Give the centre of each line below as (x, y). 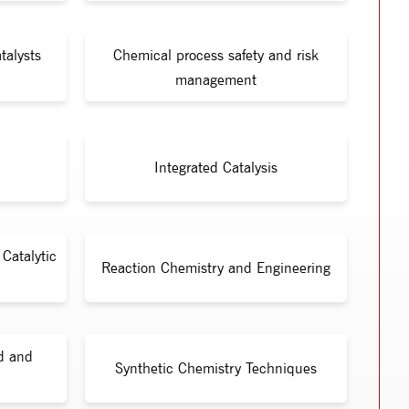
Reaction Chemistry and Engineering (216, 268)
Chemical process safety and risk (216, 55)
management (216, 79)
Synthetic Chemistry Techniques (216, 368)
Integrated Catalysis (216, 168)
